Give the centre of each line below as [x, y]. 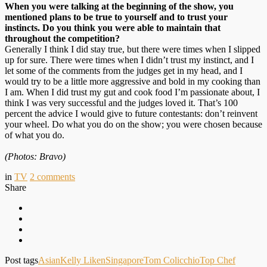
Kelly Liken [83, 260]
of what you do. [35, 135]
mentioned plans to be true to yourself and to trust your [116, 17]
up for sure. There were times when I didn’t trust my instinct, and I [129, 60]
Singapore [125, 260]
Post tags [21, 260]
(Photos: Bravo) [35, 156]
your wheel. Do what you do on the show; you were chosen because [133, 124]
